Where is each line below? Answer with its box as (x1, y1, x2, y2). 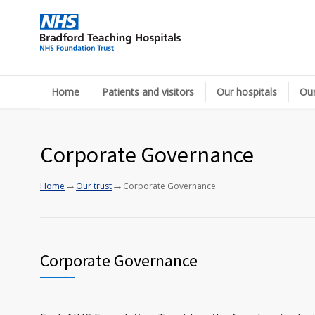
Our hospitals (217, 85, 277, 98)
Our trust (76, 180, 112, 192)
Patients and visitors (102, 85, 194, 98)
